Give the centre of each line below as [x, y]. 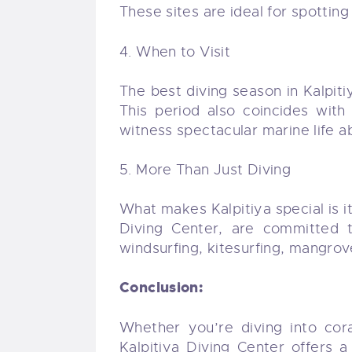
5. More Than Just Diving [205, 169]
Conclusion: [161, 288]
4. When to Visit [175, 51]
